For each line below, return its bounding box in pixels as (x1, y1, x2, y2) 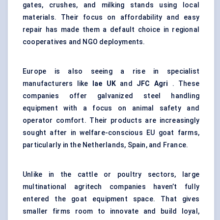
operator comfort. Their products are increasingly (23, 116, 199, 125)
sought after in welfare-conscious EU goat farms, (23, 129, 199, 137)
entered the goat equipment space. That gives (23, 195, 199, 203)
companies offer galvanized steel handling (23, 92, 199, 100)
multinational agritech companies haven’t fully (23, 183, 199, 191)
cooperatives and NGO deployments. (23, 38, 145, 46)
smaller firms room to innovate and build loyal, (23, 207, 199, 216)
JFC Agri (136, 80, 168, 88)
